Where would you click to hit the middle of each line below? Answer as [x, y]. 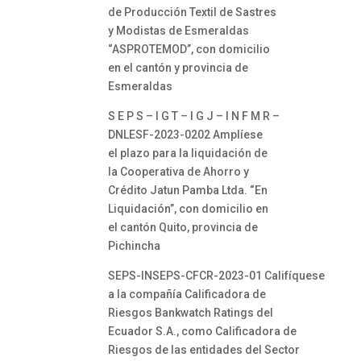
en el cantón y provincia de [178, 68]
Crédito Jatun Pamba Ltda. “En [188, 190]
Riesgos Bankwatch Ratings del [191, 313]
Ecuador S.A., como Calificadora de [203, 331]
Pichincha [135, 246]
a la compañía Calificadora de [187, 294]
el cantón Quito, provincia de [183, 227]
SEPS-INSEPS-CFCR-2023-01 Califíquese [217, 276]
